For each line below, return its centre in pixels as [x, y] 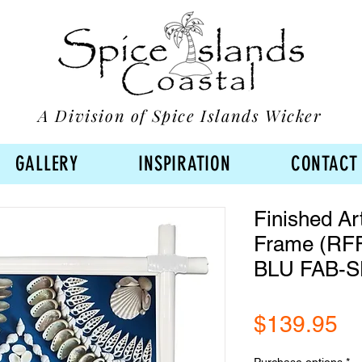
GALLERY [46, 164]
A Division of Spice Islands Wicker [180, 115]
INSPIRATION [185, 164]
